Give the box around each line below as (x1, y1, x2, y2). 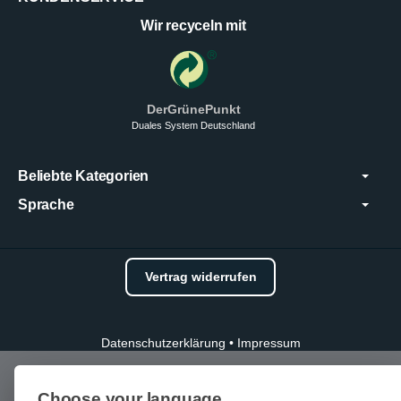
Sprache (18, 197, 74, 213)
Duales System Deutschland (132, 119, 255, 131)
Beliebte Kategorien (18, 168, 149, 184)
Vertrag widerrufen (144, 269, 257, 284)
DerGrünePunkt (146, 102, 241, 116)
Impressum (236, 337, 301, 351)
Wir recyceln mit (141, 18, 246, 34)
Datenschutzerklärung (100, 337, 229, 351)
